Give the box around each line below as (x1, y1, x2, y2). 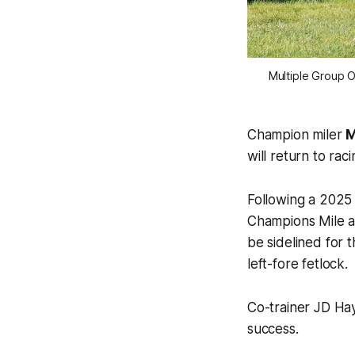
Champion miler (247, 127, 346, 143)
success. (247, 321, 299, 338)
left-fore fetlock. (247, 256, 348, 273)
